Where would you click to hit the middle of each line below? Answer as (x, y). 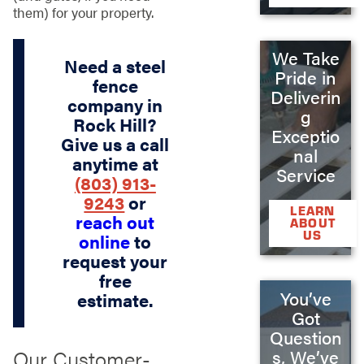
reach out (115, 222)
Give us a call (115, 144)
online (105, 242)
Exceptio (306, 136)
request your (115, 261)
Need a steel (115, 66)
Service (305, 175)
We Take (305, 58)
